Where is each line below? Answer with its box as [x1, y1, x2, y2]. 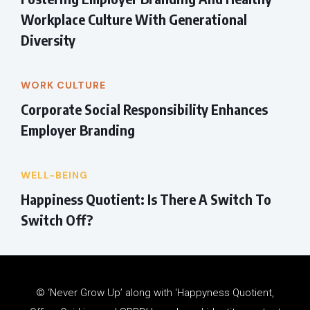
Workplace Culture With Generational [21, 10, 247, 28]
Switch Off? [21, 211, 93, 229]
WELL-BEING [21, 169, 88, 182]
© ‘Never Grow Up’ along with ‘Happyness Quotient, [36, 286, 274, 300]
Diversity [21, 31, 75, 49]
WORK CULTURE [21, 79, 106, 92]
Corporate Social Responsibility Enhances [21, 100, 268, 118]
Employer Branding [21, 121, 135, 139]
